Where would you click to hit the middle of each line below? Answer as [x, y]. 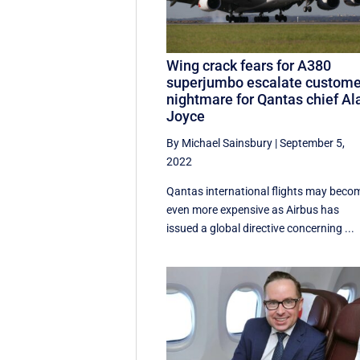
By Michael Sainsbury [220, 143]
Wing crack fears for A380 [249, 66]
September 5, [313, 143]
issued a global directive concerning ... [261, 229]
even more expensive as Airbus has [253, 210]
